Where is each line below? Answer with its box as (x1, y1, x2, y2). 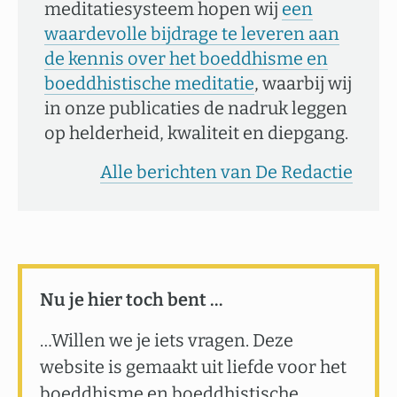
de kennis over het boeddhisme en (44, 48, 328, 69)
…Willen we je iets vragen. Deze (40, 330, 293, 351)
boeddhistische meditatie (44, 73, 254, 94)
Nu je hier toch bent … (40, 289, 222, 310)
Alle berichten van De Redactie (100, 161, 353, 183)
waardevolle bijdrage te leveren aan (44, 23, 339, 44)
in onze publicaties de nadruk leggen (44, 97, 347, 119)
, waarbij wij (254, 73, 352, 94)
